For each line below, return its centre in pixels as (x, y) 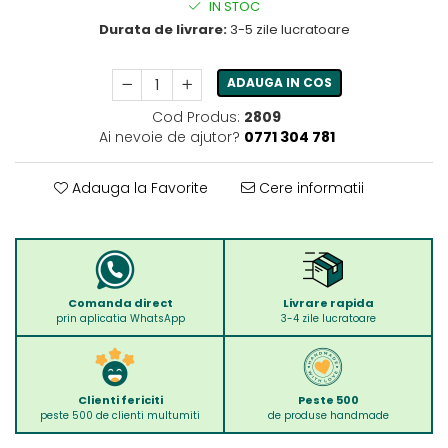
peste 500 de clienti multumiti (120, 415)
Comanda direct (120, 302)
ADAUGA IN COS (280, 82)
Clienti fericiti (120, 399)
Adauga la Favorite (138, 187)
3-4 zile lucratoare (328, 318)
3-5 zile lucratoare (288, 29)
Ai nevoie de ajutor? (169, 136)
